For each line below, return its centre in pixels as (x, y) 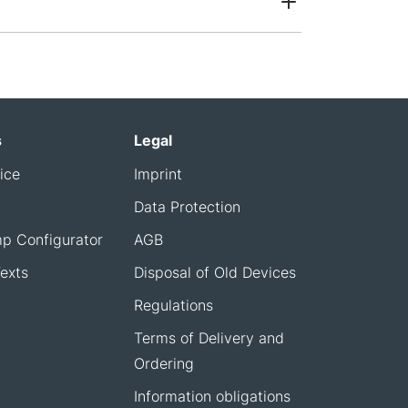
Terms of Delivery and (209, 337)
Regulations (174, 305)
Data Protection (188, 206)
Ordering (164, 363)
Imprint (158, 173)
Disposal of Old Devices (215, 272)
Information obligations (213, 396)
